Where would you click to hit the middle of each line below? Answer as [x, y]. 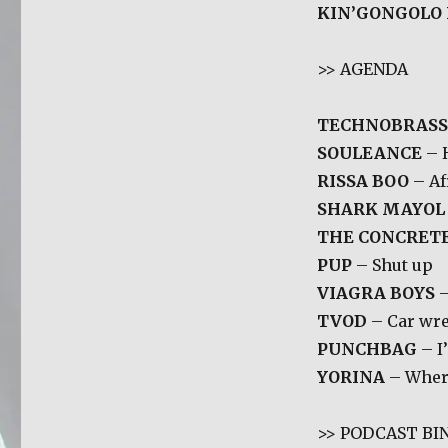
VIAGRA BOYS [377, 293]
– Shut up [394, 265]
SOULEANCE [371, 153]
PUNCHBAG [368, 349]
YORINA [352, 377]
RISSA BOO [364, 181]
